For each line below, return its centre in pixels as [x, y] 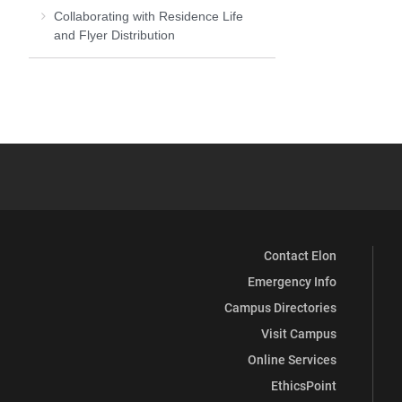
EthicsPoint [304, 385]
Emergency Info [292, 281]
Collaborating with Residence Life [149, 16]
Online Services [292, 359]
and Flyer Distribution [114, 35]
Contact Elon [300, 255]
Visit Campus [299, 333]
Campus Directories [280, 307]
